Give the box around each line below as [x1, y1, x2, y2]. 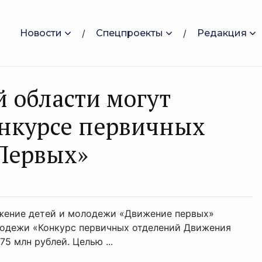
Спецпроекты [96, 27, 163, 39]
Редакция [197, 27, 247, 39]
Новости [20, 27, 62, 39]
